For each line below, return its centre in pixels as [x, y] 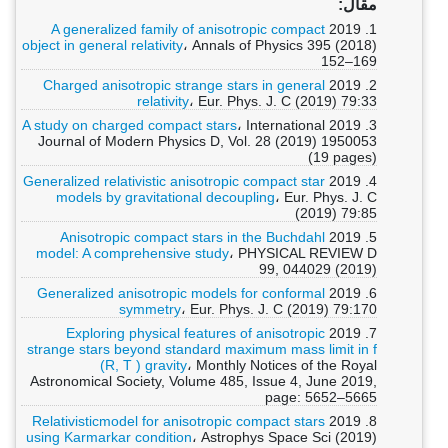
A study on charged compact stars [129, 125]
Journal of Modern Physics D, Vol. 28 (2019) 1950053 [207, 141]
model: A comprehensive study [132, 253]
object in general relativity [102, 45]
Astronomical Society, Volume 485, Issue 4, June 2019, [203, 381]
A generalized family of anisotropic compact [188, 29]
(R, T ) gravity [143, 365]
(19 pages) [342, 157]
